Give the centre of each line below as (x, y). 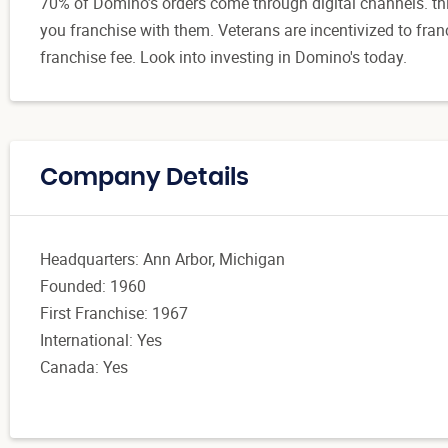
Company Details (144, 177)
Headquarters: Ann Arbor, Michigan (164, 258)
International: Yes (105, 339)
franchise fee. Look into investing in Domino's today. (225, 56)
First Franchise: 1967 (114, 312)
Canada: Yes (84, 366)
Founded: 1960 (95, 285)
